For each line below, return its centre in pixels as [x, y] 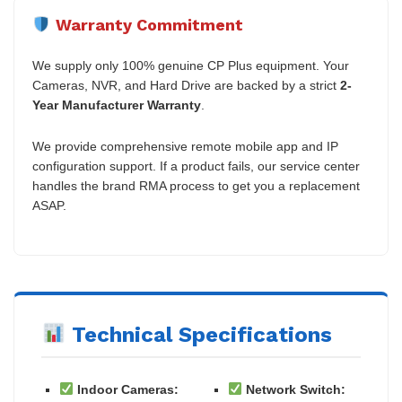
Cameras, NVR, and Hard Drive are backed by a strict [186, 86]
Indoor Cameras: [127, 389]
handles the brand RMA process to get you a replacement [196, 185]
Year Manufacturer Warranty [117, 105]
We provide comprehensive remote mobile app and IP [185, 146]
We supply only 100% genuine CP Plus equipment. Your [191, 66]
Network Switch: [295, 389]
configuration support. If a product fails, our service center [196, 166]
